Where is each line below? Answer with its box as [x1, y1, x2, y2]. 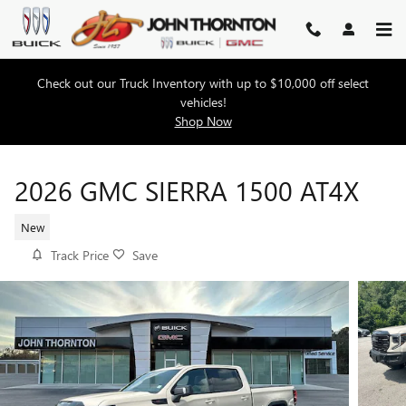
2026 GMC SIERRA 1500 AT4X [14, 172, 359, 208]
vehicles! [179, 93, 227, 111]
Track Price [51, 246, 109, 264]
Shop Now [174, 112, 232, 130]
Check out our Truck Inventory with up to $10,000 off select [37, 74, 369, 92]
